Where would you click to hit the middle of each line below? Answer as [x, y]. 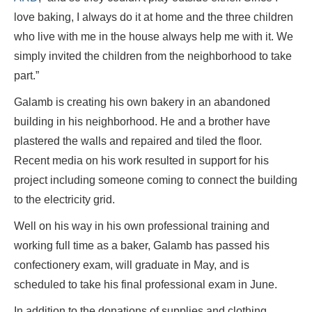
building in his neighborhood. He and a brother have [142, 122]
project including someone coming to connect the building [156, 180]
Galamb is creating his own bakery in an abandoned [142, 102]
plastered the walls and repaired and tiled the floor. [138, 141]
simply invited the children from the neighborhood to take [153, 56]
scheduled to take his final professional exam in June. [146, 285]
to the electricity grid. [66, 200]
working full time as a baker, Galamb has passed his [142, 246]
